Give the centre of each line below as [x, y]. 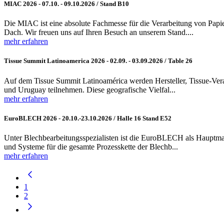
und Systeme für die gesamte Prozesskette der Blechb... [91, 146]
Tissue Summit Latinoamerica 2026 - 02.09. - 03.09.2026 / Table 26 [98, 61]
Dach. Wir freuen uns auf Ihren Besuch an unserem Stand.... [99, 32]
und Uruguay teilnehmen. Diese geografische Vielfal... [90, 89]
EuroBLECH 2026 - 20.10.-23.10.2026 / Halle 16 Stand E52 [88, 118]
